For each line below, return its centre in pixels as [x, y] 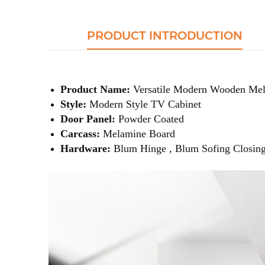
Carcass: [82, 133]
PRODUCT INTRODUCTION [165, 35]
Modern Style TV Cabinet [145, 104]
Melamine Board [139, 133]
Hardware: [85, 148]
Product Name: [95, 89]
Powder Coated [151, 119]
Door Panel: [89, 119]
